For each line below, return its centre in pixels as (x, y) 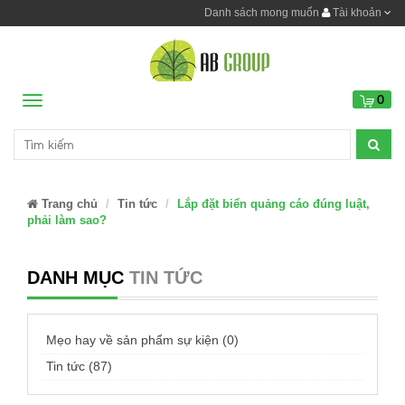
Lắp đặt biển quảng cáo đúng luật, (273, 204)
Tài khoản (357, 13)
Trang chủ (68, 204)
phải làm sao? (67, 220)
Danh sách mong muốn (262, 13)
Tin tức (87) (79, 366)
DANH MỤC (75, 278)
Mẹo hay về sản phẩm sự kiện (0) (142, 340)
